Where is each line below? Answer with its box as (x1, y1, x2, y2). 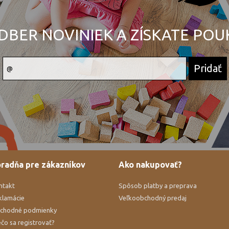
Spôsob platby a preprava (118, 182, 197, 190)
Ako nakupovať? (118, 160, 182, 170)
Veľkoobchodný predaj (118, 194, 187, 202)
